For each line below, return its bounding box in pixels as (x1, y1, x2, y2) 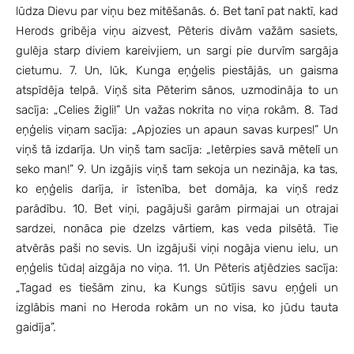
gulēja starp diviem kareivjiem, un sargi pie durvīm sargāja (16, 43, 338, 58)
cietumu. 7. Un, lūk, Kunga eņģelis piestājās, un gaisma (16, 62, 338, 77)
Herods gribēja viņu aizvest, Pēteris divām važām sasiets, (16, 23, 338, 38)
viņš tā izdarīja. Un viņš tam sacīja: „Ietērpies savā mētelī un (16, 141, 338, 156)
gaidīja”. (16, 319, 56, 334)
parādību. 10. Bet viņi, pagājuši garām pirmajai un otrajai (16, 201, 338, 216)
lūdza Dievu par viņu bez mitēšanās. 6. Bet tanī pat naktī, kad (16, 3, 338, 18)
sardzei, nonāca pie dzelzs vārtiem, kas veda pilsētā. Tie (16, 220, 338, 235)
